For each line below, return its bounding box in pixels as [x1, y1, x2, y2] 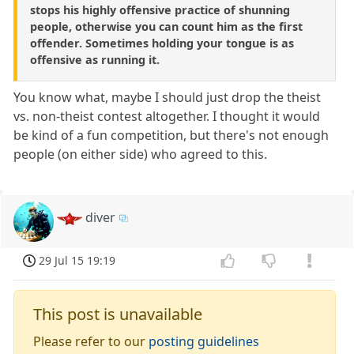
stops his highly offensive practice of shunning [30, 2, 290, 17]
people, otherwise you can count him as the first [30, 18, 303, 34]
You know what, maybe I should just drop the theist [13, 88, 322, 106]
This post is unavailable [33, 303, 203, 325]
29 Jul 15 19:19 [39, 252, 116, 268]
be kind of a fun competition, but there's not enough [13, 126, 330, 144]
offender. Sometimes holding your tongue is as [30, 35, 294, 51]
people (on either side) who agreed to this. [13, 145, 268, 163]
